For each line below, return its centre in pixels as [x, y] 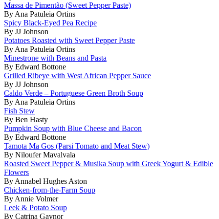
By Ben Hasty [26, 119]
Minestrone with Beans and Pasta [55, 58]
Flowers [16, 172]
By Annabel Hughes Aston [45, 181]
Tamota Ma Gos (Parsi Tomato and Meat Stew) [77, 146]
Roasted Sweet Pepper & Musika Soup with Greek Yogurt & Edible [109, 163]
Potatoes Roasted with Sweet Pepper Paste [69, 40]
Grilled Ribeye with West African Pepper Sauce [77, 75]
